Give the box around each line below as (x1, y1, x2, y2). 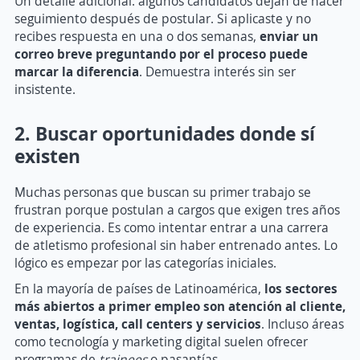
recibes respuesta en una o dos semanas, (14, 27, 260, 45)
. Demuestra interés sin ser (139, 62, 296, 80)
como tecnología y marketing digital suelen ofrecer (14, 332, 308, 350)
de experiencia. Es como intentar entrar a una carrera (14, 218, 329, 236)
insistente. (14, 80, 76, 98)
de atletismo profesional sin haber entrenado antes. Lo (14, 235, 337, 254)
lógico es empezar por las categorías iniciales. (14, 253, 276, 272)
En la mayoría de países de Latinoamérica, (14, 279, 264, 297)
